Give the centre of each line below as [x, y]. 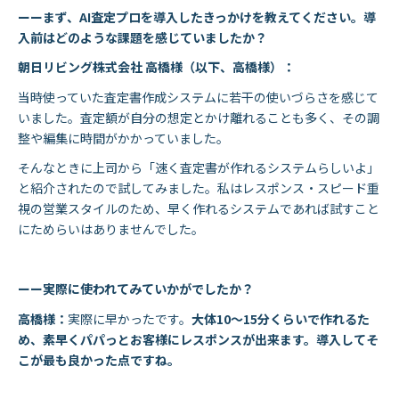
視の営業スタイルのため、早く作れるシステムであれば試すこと [199, 209]
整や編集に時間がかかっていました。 [123, 138]
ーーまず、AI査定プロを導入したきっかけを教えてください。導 [197, 16]
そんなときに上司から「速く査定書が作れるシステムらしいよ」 [199, 168]
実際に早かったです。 [130, 318]
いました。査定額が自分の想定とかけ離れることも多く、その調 [199, 117]
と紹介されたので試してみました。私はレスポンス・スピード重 [199, 188]
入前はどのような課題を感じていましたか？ [142, 37]
